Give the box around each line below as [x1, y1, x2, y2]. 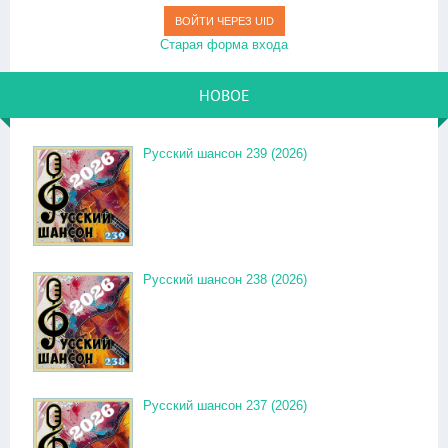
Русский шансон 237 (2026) [143, 398, 307, 413]
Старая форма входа [160, 37, 288, 52]
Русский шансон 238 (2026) [143, 272, 307, 287]
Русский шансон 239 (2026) [143, 146, 307, 161]
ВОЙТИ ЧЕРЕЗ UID [174, 15, 274, 27]
